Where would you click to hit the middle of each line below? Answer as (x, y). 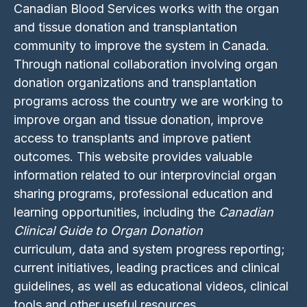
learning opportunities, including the (116, 212)
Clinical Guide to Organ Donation (108, 231)
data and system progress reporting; (180, 249)
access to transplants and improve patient (132, 138)
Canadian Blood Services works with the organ (146, 9)
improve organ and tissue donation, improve (138, 120)
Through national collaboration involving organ (146, 64)
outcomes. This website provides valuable (133, 157)
